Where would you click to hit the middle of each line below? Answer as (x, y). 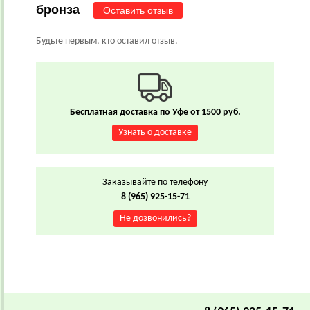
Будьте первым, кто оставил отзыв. (107, 41)
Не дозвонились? (155, 218)
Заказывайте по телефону (155, 182)
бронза (58, 10)
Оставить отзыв (138, 10)
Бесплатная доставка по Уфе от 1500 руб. (155, 112)
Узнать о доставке (155, 133)
